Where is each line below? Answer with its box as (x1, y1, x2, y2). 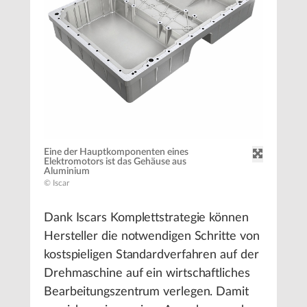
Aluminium (44, 167, 90, 177)
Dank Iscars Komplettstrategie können (44, 212, 249, 225)
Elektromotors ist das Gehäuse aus (44, 157, 186, 167)
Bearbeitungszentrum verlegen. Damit (44, 286, 249, 299)
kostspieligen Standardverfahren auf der (44, 249, 259, 262)
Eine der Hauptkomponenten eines (44, 147, 188, 158)
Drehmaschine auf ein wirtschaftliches (44, 267, 250, 280)
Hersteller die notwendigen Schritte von (44, 230, 260, 243)
